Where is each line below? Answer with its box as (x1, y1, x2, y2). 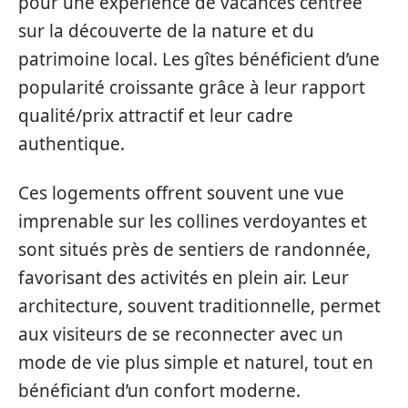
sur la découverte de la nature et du (18, 19, 314, 44)
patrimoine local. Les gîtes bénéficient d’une (18, 47, 380, 72)
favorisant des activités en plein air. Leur (18, 265, 349, 290)
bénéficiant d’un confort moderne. (18, 378, 301, 403)
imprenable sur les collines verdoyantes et (18, 209, 367, 233)
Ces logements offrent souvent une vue (18, 180, 344, 205)
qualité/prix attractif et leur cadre (18, 104, 293, 128)
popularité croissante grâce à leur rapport (18, 76, 365, 100)
